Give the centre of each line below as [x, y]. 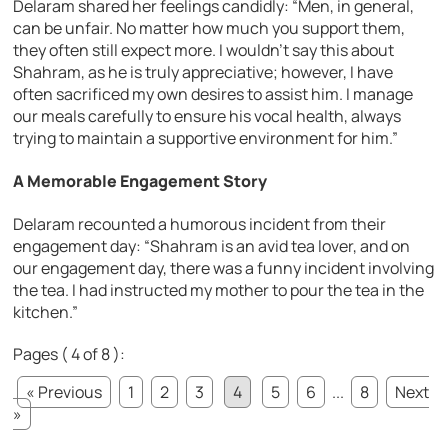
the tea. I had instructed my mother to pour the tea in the [219, 290]
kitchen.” [46, 312]
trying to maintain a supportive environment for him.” [206, 137]
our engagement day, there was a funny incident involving [224, 268]
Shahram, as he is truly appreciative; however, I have [203, 71]
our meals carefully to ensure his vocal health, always [207, 115]
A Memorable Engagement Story [140, 180]
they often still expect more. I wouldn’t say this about [204, 49]
